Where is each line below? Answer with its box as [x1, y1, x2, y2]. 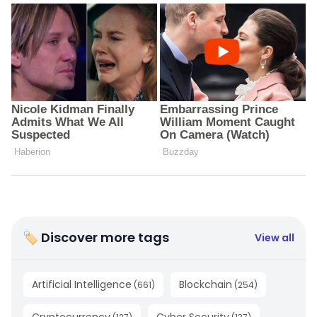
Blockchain [179, 277, 232, 292]
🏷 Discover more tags [23, 228, 169, 246]
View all [255, 230, 294, 245]
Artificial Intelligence [32, 277, 132, 292]
